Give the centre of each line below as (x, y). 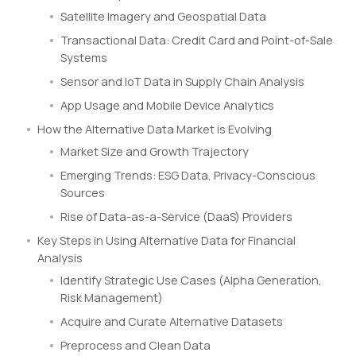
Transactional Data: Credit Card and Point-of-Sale (197, 41)
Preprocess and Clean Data (135, 346)
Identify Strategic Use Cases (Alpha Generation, (191, 281)
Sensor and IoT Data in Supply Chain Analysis (182, 82)
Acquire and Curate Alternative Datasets (172, 322)
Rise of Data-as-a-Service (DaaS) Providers (176, 217)
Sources (83, 193)
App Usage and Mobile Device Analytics (167, 106)
